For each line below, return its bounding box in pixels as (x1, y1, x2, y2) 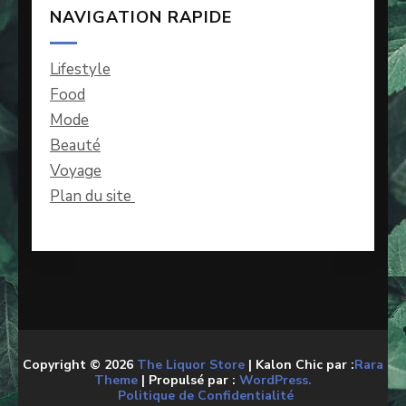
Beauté (50, 135, 101, 157)
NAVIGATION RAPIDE (50, 6, 232, 29)
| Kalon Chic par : (245, 355, 354, 373)
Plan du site (50, 186, 135, 208)
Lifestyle (50, 59, 111, 81)
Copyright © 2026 (23, 355, 137, 373)
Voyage (50, 160, 101, 182)
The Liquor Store (137, 355, 245, 373)
